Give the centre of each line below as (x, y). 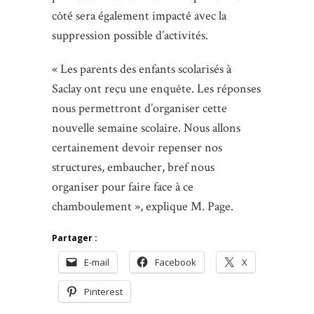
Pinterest (103, 291)
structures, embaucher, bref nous (133, 167)
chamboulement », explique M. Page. (143, 206)
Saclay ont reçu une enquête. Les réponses (156, 88)
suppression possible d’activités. (130, 35)
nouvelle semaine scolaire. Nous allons (146, 128)
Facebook (176, 262)
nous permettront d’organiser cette (139, 108)
